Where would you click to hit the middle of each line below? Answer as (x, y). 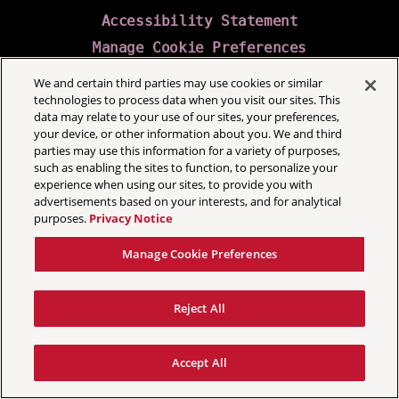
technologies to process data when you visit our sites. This (187, 100)
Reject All (199, 308)
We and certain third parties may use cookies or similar (179, 83)
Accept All (199, 362)
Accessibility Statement (199, 21)
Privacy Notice (131, 218)
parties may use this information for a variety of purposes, (187, 151)
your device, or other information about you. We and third (188, 134)
